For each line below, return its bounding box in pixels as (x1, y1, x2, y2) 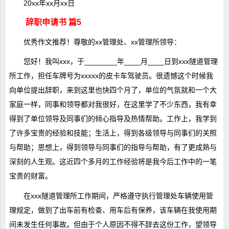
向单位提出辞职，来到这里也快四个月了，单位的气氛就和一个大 (9, 86, 217, 95)
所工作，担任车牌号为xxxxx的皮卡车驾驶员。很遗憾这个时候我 (9, 72, 213, 80)
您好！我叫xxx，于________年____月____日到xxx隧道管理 (23, 57, 218, 66)
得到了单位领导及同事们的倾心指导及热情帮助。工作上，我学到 (9, 114, 217, 123)
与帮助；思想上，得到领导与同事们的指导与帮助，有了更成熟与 (9, 143, 217, 152)
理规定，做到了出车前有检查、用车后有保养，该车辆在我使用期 (9, 205, 217, 214)
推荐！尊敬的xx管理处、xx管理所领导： (52, 38, 181, 47)
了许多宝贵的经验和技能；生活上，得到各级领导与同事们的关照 (9, 129, 217, 138)
